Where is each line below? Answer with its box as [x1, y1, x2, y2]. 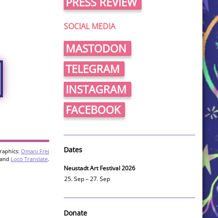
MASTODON [66, 41, 127, 56]
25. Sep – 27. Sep [64, 175, 110, 183]
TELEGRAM [66, 61, 120, 76]
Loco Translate [11, 155, 48, 163]
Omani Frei [21, 147, 49, 155]
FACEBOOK [66, 102, 120, 117]
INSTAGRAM [66, 82, 127, 97]
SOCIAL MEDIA [64, 21, 115, 32]
